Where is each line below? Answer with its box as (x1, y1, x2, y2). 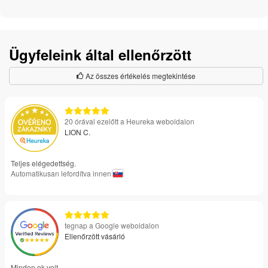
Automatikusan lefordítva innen (11, 168, 113, 179)
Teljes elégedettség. (11, 158, 76, 169)
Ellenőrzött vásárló (65, 231, 125, 242)
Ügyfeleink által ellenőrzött (9, 44, 191, 65)
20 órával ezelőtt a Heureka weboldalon (65, 116, 194, 127)
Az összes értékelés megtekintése (84, 71, 196, 81)
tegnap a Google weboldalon (65, 220, 159, 231)
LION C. (65, 127, 90, 138)
